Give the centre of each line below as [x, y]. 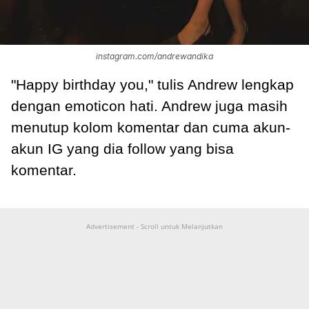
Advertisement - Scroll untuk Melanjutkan [154, 227]
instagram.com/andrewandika [154, 57]
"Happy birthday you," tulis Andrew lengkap [152, 85]
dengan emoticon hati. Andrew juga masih [149, 106]
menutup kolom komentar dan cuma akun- [151, 128]
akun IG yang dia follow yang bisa [122, 149]
